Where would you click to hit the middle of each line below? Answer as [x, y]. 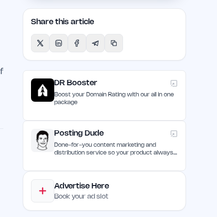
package [66, 102]
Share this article [63, 22]
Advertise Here [82, 186]
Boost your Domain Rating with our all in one [114, 95]
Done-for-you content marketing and [105, 145]
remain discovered [80, 161]
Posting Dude [79, 133]
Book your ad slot [82, 197]
